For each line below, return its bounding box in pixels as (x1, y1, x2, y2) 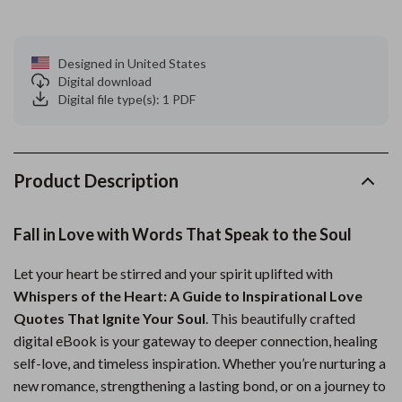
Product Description (13, 170, 179, 191)
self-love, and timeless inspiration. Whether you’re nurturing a (13, 354, 386, 371)
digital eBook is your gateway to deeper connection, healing (13, 332, 378, 349)
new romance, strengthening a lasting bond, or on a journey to (13, 377, 386, 394)
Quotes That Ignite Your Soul (13, 310, 205, 327)
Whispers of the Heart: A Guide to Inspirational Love (13, 287, 363, 304)
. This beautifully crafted (205, 310, 355, 327)
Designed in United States (58, 55, 206, 71)
